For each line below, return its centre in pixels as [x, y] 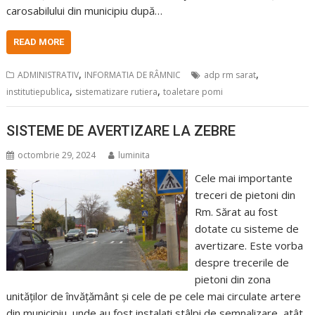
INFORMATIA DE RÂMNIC [133, 75]
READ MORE [39, 42]
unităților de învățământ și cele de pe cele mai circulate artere [154, 296]
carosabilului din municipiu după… [85, 11]
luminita [134, 155]
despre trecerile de [242, 262]
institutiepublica [38, 92]
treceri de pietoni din [245, 194]
